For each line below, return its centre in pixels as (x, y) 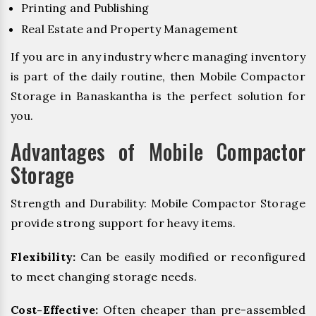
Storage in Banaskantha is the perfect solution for (158, 96)
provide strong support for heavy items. (123, 223)
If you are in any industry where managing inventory (158, 57)
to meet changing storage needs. (104, 276)
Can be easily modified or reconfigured (190, 256)
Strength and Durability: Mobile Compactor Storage (158, 203)
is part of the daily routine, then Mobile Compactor (158, 77)
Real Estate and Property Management (129, 29)
